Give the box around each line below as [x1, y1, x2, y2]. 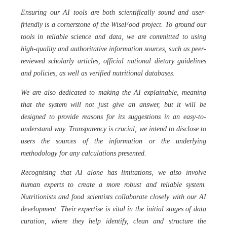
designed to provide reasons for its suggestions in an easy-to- [20, 113, 207, 121]
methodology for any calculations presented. [20, 149, 146, 157]
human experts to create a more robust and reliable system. [20, 181, 207, 188]
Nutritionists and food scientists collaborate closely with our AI [20, 193, 207, 201]
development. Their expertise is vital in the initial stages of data [20, 205, 207, 213]
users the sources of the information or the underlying [20, 137, 207, 145]
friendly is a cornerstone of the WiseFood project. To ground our [20, 21, 207, 28]
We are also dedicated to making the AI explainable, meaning [20, 89, 207, 96]
